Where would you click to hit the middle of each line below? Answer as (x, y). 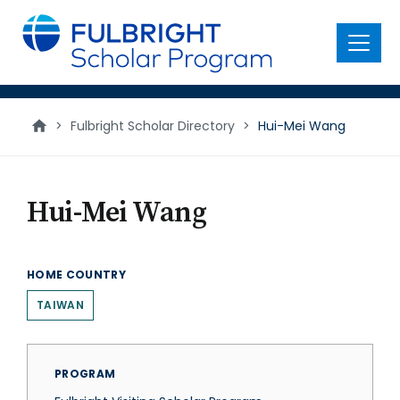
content (42, 35)
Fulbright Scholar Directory (153, 126)
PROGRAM (85, 374)
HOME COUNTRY (77, 275)
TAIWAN (60, 305)
